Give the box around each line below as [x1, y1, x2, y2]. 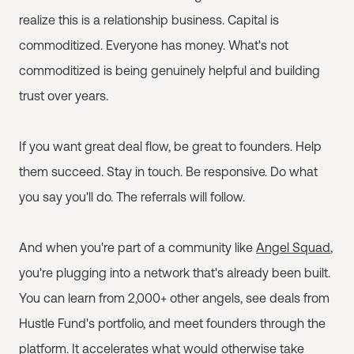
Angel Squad [256, 239, 330, 254]
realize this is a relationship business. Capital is [19, 12, 279, 27]
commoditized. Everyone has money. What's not [19, 37, 288, 52]
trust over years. [19, 88, 108, 103]
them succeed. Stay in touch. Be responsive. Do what [19, 164, 318, 179]
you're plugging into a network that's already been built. [19, 265, 330, 280]
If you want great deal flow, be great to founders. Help [19, 138, 322, 153]
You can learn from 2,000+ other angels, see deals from [19, 290, 330, 305]
